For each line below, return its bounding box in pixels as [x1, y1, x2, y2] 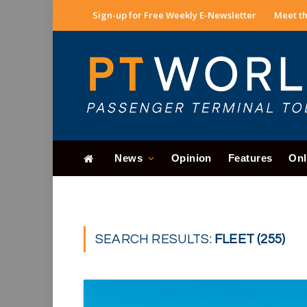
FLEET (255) [214, 232, 286, 246]
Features [228, 152, 273, 164]
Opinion [171, 152, 212, 164]
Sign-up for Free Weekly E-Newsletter [93, 9, 256, 21]
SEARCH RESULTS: [95, 232, 215, 246]
